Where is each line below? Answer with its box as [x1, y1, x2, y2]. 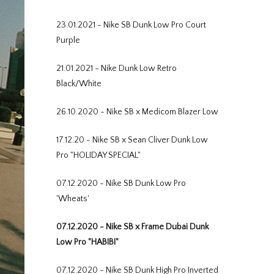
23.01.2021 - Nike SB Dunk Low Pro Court [56, 20, 206, 30]
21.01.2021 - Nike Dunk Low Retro [56, 64, 177, 73]
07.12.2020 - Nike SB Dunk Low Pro [56, 179, 186, 188]
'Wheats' [56, 194, 89, 204]
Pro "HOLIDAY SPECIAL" [56, 150, 141, 160]
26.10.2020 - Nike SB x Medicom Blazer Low [56, 107, 218, 117]
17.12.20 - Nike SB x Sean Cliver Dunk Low [56, 135, 208, 145]
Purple [56, 35, 80, 45]
